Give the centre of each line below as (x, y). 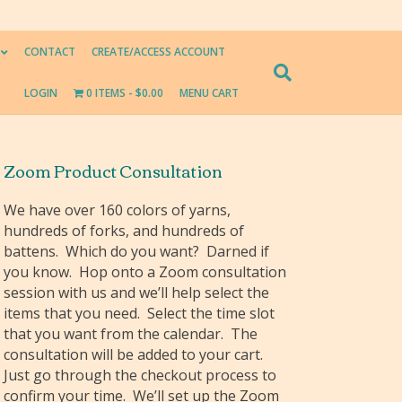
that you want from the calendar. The (131, 334)
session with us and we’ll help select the (137, 293)
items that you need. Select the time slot (140, 313)
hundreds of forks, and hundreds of (124, 231)
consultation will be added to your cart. (135, 354)
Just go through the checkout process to (140, 375)
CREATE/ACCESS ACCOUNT (158, 52)
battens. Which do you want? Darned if (137, 251)
